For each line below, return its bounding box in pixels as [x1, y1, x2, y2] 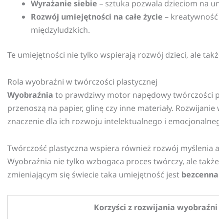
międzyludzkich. [31, 24, 90, 36]
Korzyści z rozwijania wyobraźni [94, 202, 218, 213]
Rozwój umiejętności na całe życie [31, 11, 163, 22]
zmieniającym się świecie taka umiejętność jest [7, 169, 181, 180]
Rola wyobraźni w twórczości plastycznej [7, 76, 157, 88]
